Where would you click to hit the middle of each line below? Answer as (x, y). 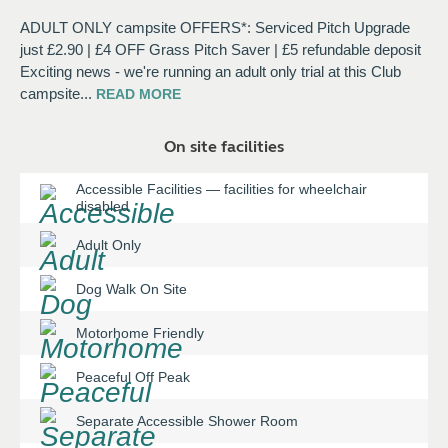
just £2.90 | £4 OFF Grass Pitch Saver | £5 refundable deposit (220, 49)
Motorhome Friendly (140, 332)
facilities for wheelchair (295, 189)
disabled (102, 206)
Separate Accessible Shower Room (187, 420)
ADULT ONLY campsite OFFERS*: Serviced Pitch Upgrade (215, 27)
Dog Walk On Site (131, 288)
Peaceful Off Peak (133, 376)
